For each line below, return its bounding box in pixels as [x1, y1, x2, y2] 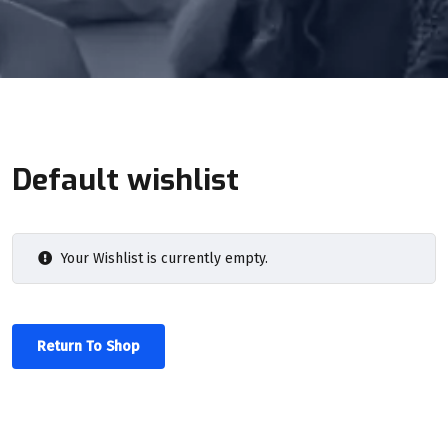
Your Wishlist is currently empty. [57, 249, 268, 267]
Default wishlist [12, 159, 239, 200]
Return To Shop [37, 337, 140, 355]
